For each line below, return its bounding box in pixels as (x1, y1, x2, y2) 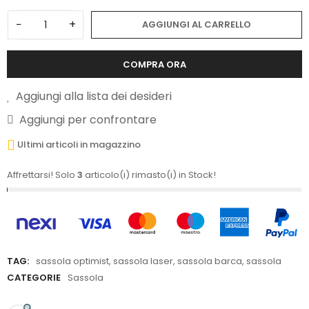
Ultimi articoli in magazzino (17, 137, 141, 151)
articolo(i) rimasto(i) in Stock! (83, 168, 216, 181)
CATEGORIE (7, 271, 61, 285)
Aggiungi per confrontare (19, 112, 157, 128)
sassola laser (113, 255, 173, 268)
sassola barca (177, 255, 242, 268)
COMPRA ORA (123, 58, 186, 71)
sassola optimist (36, 255, 109, 268)
